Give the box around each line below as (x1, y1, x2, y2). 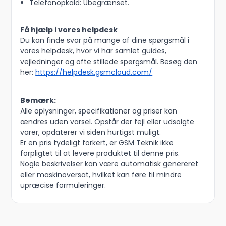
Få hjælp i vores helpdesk (20, 25, 118, 35)
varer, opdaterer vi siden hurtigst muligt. (20, 127, 161, 138)
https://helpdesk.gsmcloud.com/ (35, 67, 153, 78)
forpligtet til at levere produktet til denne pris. (20, 148, 180, 159)
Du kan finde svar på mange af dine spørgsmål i (20, 35, 190, 46)
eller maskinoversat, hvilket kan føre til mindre (20, 169, 182, 180)
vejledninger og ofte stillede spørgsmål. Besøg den (20, 56, 198, 67)
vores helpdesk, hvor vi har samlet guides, (20, 46, 167, 56)
